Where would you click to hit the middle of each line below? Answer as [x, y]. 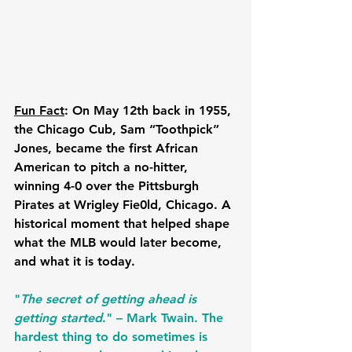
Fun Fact [39, 110]
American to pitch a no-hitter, [103, 167]
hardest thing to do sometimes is [113, 336]
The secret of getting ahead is [110, 299]
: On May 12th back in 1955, [150, 110]
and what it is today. [75, 261]
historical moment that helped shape [124, 223]
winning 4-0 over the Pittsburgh [108, 185]
